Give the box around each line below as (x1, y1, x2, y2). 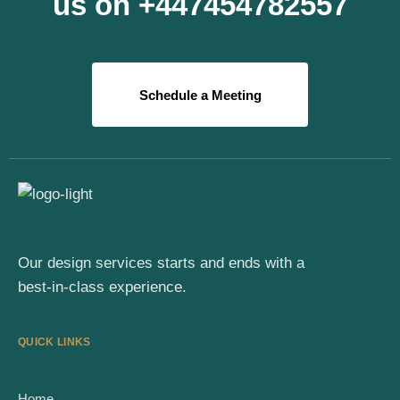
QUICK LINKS (18, 335, 91, 348)
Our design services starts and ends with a (18, 254, 304, 272)
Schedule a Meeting (138, 87, 262, 103)
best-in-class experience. (18, 279, 187, 296)
